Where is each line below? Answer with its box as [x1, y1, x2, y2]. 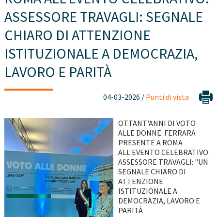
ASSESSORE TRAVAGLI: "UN [118, 157, 208, 167]
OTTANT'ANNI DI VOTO [118, 118, 196, 128]
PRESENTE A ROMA [118, 138, 183, 148]
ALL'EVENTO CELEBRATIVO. [118, 147, 210, 157]
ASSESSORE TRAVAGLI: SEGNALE [4, 7, 203, 26]
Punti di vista [146, 92, 189, 102]
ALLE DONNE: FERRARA [118, 128, 196, 138]
